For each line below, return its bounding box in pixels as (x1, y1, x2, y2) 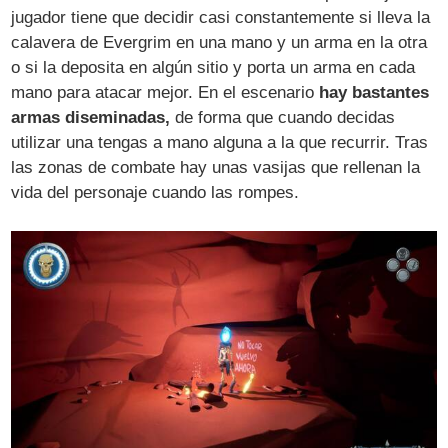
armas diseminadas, (11, 108, 171, 128)
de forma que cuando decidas (170, 108, 396, 128)
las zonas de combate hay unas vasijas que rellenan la (11, 158, 421, 178)
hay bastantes (319, 83, 430, 103)
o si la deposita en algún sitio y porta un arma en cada (11, 58, 416, 78)
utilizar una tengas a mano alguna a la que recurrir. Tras (11, 133, 429, 153)
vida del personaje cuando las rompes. (11, 183, 300, 203)
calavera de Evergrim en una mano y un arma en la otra (11, 33, 428, 53)
